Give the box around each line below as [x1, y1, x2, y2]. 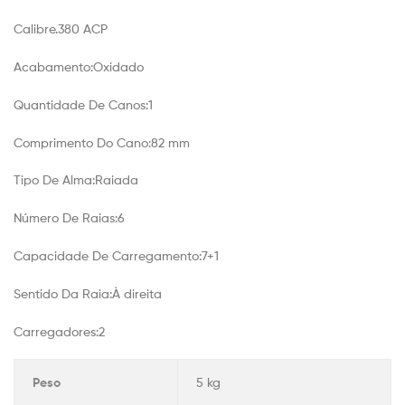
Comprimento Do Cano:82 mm [14, 134, 190, 150]
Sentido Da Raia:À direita [14, 285, 162, 301]
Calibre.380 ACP [14, 21, 108, 37]
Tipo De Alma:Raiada [14, 172, 138, 188]
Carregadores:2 [14, 323, 105, 339]
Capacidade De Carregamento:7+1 [14, 247, 219, 263]
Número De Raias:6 [14, 210, 125, 226]
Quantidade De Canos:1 [14, 96, 153, 112]
